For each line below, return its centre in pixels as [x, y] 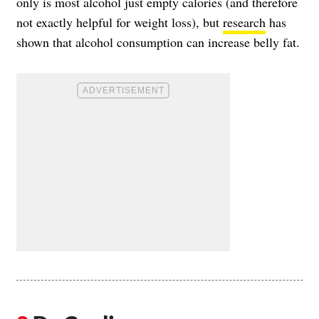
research [244, 22]
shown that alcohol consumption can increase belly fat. [158, 42]
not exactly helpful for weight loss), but [120, 22]
